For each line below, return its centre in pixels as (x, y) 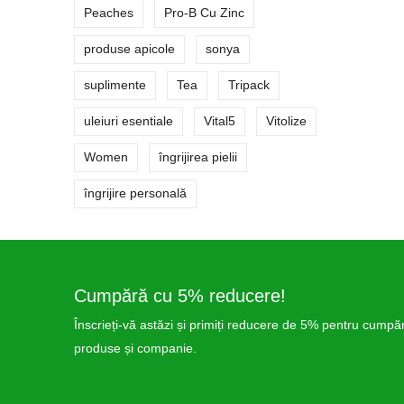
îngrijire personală (135, 193)
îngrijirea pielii (198, 157)
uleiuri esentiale (129, 121)
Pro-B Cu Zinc (204, 13)
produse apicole (129, 49)
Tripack (249, 85)
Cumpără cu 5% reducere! (180, 296)
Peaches (109, 13)
